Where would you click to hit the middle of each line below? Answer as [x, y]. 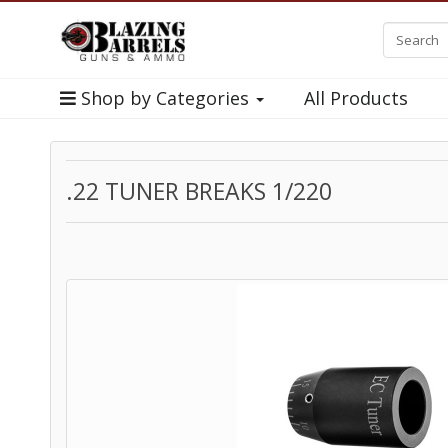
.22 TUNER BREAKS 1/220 [199, 191]
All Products [356, 98]
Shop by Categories [165, 98]
